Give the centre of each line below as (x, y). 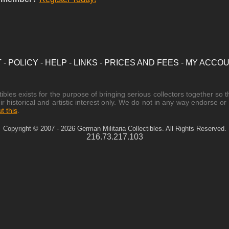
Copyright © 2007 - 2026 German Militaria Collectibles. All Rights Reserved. (114, 129)
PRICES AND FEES (141, 63)
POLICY (23, 63)
